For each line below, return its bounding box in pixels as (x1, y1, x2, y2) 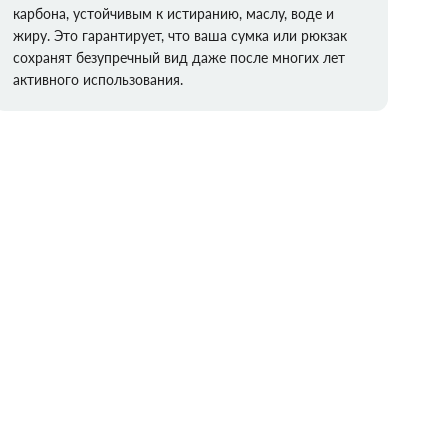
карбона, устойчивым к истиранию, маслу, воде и (13, 5, 335, 22)
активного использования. (13, 71, 184, 88)
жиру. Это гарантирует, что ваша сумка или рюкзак (13, 27, 348, 44)
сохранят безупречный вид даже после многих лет (13, 49, 346, 66)
